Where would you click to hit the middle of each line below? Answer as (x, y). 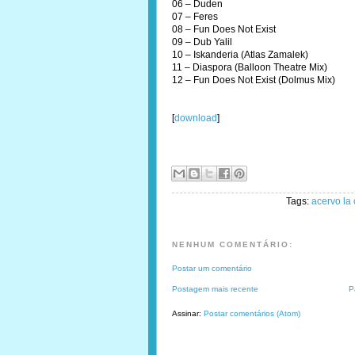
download (196, 118)
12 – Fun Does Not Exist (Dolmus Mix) (254, 80)
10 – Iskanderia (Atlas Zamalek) (240, 55)
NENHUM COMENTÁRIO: (233, 244)
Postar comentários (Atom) (252, 313)
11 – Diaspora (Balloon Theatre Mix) (250, 67)
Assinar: (188, 313)
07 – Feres (195, 17)
